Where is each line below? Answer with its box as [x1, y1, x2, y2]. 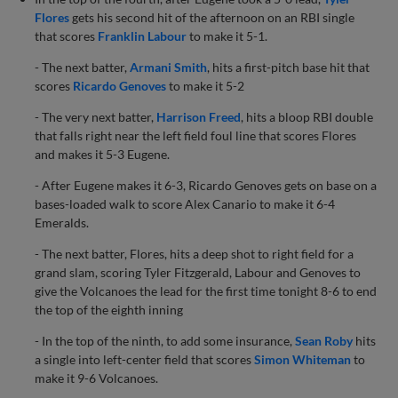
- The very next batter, [35, 108, 157, 124]
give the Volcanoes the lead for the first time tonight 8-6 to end [35, 283, 378, 298]
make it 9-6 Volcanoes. [35, 370, 159, 386]
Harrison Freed [156, 108, 242, 124]
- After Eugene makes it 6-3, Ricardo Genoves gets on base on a [35, 177, 378, 193]
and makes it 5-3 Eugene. [35, 146, 171, 162]
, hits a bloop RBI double [241, 108, 374, 124]
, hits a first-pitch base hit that [207, 59, 370, 75]
